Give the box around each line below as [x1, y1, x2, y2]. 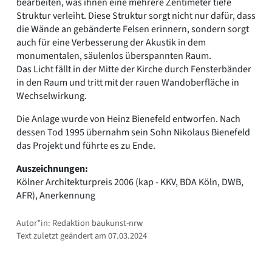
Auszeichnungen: [16, 161, 88, 175]
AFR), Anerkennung [16, 188, 95, 202]
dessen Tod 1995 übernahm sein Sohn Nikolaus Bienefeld [16, 125, 250, 139]
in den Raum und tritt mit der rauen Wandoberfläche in [16, 75, 239, 89]
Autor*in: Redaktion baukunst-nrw [16, 216, 143, 229]
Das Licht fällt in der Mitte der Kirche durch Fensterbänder [16, 62, 251, 76]
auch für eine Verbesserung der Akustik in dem [16, 35, 206, 49]
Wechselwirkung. [16, 89, 87, 103]
